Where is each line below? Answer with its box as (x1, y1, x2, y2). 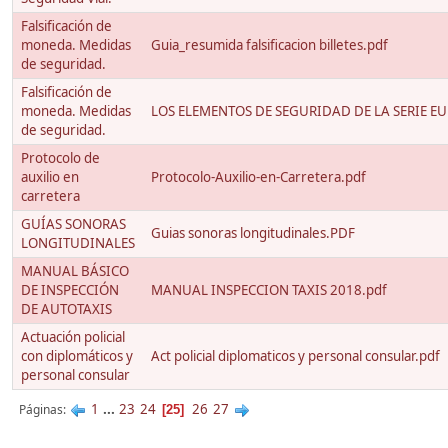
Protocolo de (21, 149, 100, 168)
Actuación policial (21, 328, 125, 347)
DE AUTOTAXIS (21, 300, 112, 319)
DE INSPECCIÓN (21, 281, 119, 300)
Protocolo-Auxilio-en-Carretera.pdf (151, 168, 366, 187)
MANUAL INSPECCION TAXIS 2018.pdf (151, 281, 387, 300)
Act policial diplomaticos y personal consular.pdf (151, 347, 440, 366)
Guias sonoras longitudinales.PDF (151, 224, 355, 243)
